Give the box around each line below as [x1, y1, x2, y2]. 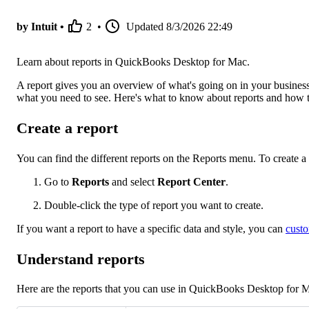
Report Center [157, 175, 226, 188]
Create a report [17, 119, 118, 137]
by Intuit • [17, 21, 64, 33]
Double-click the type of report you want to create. [44, 199, 263, 211]
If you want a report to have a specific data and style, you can [17, 222, 286, 235]
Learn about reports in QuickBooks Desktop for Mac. [17, 56, 250, 68]
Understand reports [17, 250, 145, 268]
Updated [126, 21, 163, 33]
